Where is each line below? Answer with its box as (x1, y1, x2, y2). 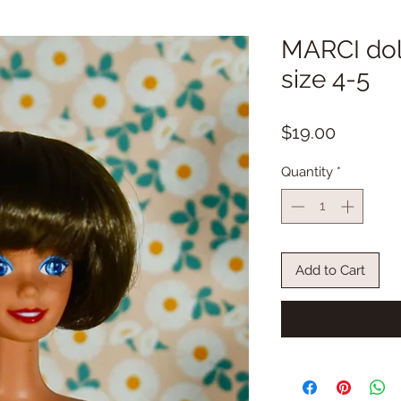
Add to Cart (295, 261, 365, 278)
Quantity (281, 164, 333, 180)
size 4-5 (281, 64, 370, 94)
